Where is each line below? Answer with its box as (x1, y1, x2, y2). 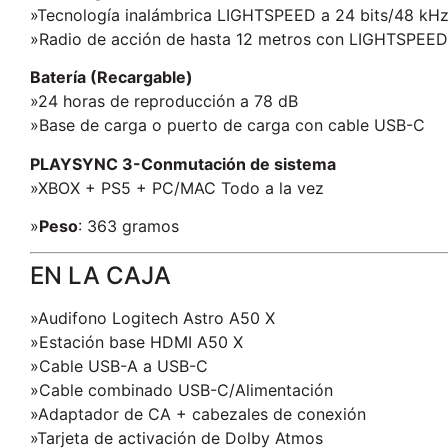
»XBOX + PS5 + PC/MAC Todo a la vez (30, 177, 324, 198)
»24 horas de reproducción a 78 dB (30, 91, 298, 112)
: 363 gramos (78, 216, 179, 237)
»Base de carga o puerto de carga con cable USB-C (30, 115, 425, 136)
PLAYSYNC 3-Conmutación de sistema (30, 153, 336, 174)
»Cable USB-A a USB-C (30, 356, 208, 377)
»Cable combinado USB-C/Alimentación (30, 380, 333, 401)
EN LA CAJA (30, 261, 171, 291)
